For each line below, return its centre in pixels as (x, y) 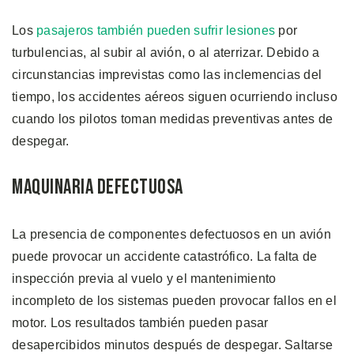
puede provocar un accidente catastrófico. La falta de (165, 256)
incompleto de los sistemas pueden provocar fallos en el (174, 300)
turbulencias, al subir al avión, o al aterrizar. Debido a (166, 52)
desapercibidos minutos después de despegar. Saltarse (172, 345)
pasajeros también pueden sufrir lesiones (156, 30)
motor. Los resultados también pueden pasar (140, 322)
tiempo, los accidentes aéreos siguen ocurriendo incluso (175, 96)
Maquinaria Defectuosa (98, 187)
